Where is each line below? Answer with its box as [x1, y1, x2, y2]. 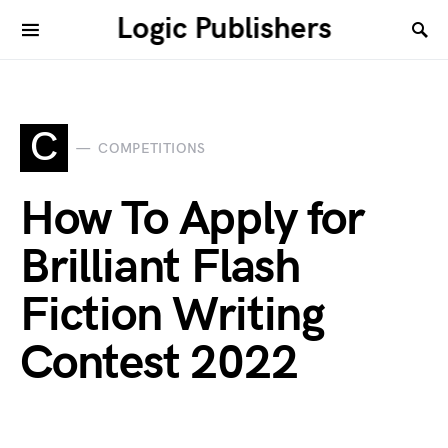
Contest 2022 [20, 335, 298, 392]
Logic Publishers [116, 11, 332, 47]
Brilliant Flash [20, 239, 301, 296]
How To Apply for [20, 191, 364, 248]
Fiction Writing [20, 287, 325, 344]
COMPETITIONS [98, 139, 206, 157]
